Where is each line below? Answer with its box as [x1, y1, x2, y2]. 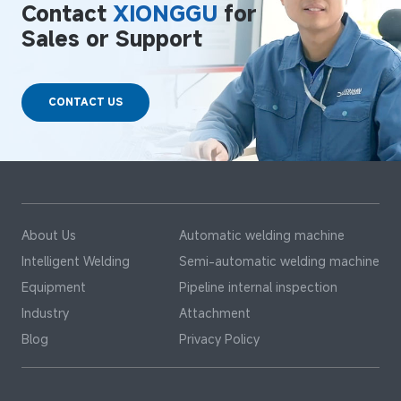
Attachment [178, 303, 251, 321]
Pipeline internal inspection [178, 277, 337, 295]
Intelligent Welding [21, 252, 130, 269]
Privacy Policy [178, 329, 260, 347]
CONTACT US [48, 95, 124, 109]
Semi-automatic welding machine [178, 252, 380, 269]
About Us [21, 226, 76, 243]
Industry [21, 303, 69, 321]
